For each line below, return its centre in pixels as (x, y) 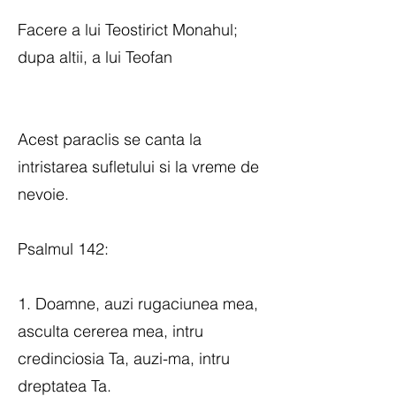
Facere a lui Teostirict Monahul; (128, 30)
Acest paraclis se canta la (110, 139)
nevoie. (43, 194)
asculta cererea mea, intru (110, 331)
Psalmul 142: (63, 249)
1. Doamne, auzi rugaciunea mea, (138, 304)
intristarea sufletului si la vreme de (138, 167)
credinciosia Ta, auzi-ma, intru (124, 358)
